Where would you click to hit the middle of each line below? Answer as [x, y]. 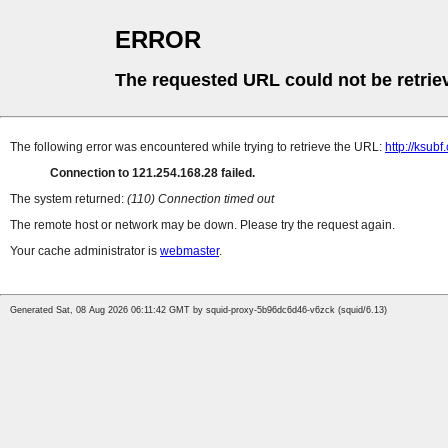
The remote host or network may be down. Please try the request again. [202, 225]
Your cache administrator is [85, 251]
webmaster [189, 251]
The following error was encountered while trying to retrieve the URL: [197, 147]
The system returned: [68, 199]
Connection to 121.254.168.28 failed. [152, 173]
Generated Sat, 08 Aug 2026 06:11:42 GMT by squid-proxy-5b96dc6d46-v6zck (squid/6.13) [198, 310]
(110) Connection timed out [200, 199]
